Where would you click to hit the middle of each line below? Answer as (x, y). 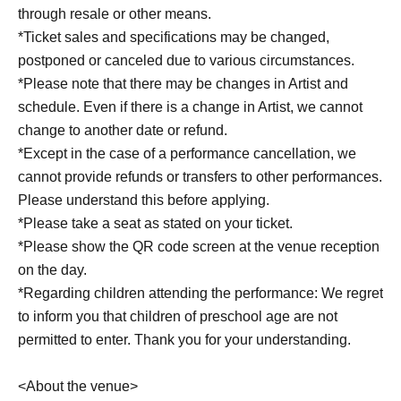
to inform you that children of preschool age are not (178, 317)
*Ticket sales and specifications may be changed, (174, 38)
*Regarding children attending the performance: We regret (200, 294)
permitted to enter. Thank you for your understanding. (184, 340)
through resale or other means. (115, 14)
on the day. (52, 270)
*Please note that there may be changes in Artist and (183, 84)
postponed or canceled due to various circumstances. (186, 61)
